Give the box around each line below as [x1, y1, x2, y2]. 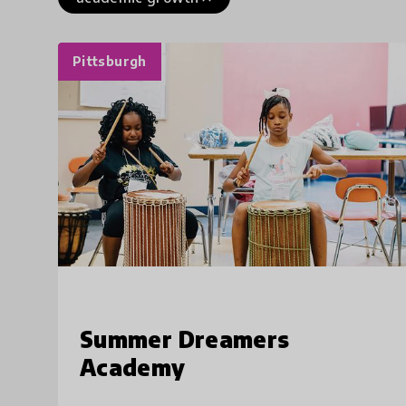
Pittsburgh [72, 53, 147, 69]
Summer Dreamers [80, 324, 290, 353]
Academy [80, 353, 186, 381]
